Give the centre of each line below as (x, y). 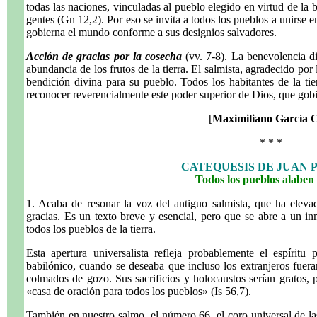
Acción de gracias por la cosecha (104, 56)
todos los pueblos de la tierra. (91, 229)
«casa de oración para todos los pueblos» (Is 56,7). (139, 291)
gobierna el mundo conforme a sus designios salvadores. (151, 32)
